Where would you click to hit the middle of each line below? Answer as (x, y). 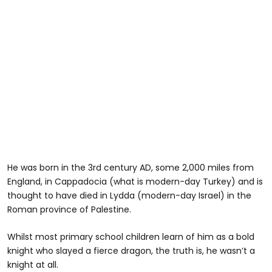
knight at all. (33, 264)
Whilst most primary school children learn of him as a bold (131, 236)
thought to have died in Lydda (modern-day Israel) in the (129, 195)
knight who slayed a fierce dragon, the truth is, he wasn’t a (131, 250)
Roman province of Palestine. (69, 209)
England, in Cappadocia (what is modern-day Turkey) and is (135, 181)
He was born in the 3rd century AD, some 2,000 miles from (131, 167)
